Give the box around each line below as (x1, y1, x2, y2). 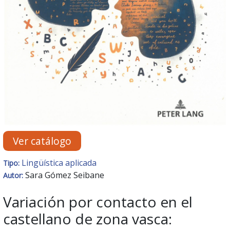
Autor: (3, 170, 25, 181)
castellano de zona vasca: (3, 209, 172, 229)
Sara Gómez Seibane (25, 169, 104, 181)
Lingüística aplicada (22, 157, 97, 169)
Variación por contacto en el (3, 192, 193, 212)
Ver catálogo (13, 134, 72, 148)
